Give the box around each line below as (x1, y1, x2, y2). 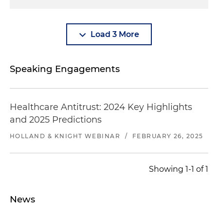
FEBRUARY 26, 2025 (132, 132, 203, 140)
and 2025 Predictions (10, 114, 102, 126)
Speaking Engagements (10, 63, 120, 75)
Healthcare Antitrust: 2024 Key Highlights (10, 102, 192, 113)
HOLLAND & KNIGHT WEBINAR (10, 132, 121, 140)
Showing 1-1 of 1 (149, 164, 208, 174)
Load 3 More (91, 30, 139, 39)
